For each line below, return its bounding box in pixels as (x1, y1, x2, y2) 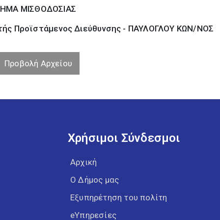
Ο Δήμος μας (70, 175, 119, 185)
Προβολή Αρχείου (4, 58, 73, 68)
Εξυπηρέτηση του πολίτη (70, 192, 167, 202)
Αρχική (70, 157, 97, 167)
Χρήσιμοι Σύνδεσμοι (68, 131, 180, 145)
